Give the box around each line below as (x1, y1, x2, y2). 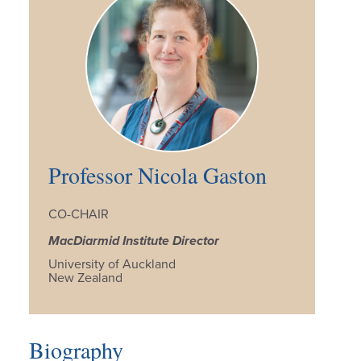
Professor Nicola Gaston (48, 159, 267, 190)
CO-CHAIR (48, 205, 109, 222)
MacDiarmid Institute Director (48, 232, 219, 249)
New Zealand (48, 269, 122, 286)
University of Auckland (48, 255, 176, 272)
